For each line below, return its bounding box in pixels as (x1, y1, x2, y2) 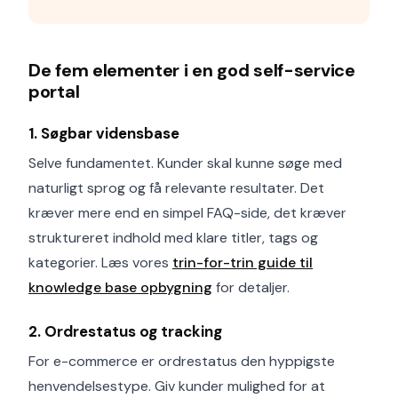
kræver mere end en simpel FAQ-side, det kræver (28, 203, 346, 222)
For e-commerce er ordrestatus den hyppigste (28, 352, 335, 370)
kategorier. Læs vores (28, 253, 172, 272)
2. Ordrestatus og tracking (28, 322, 222, 341)
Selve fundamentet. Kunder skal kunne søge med (28, 154, 342, 172)
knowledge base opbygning (28, 278, 212, 297)
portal (28, 80, 80, 103)
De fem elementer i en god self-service (28, 59, 355, 82)
